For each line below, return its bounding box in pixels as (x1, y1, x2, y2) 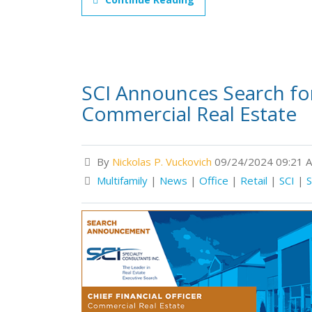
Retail (240, 173, 267, 187)
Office (199, 173, 228, 187)
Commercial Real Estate (81, 100, 297, 127)
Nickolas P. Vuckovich (112, 154, 212, 169)
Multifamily (97, 173, 148, 187)
